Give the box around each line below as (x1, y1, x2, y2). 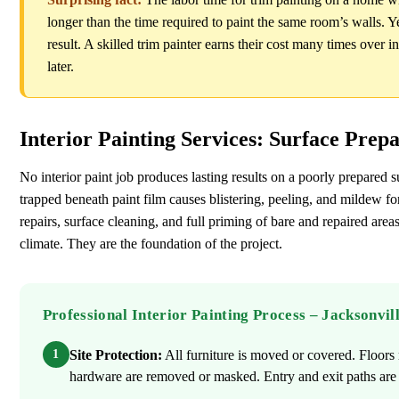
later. (46, 58, 74, 74)
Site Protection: (69, 347, 162, 363)
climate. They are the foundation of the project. (20, 236, 282, 252)
